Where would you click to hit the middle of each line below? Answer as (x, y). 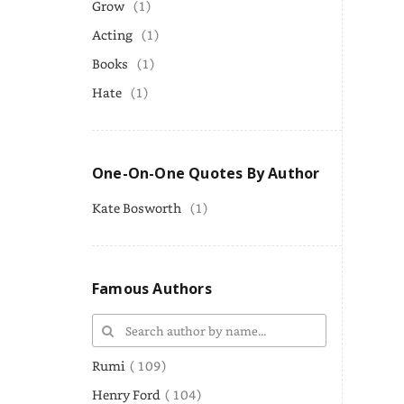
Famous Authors (152, 289)
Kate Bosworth (137, 208)
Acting (112, 35)
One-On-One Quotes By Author (206, 173)
